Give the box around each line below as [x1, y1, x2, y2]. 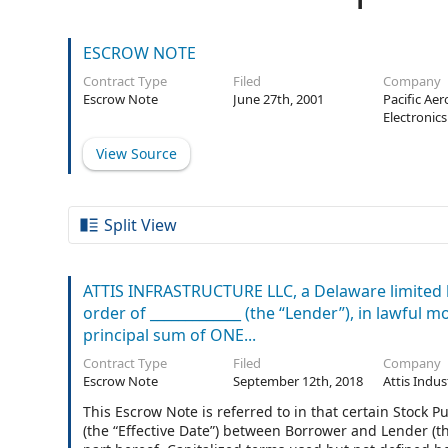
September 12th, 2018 [233, 372, 364, 390]
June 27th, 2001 [233, 90, 325, 108]
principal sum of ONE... [83, 324, 256, 346]
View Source [96, 144, 177, 163]
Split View [104, 214, 177, 236]
